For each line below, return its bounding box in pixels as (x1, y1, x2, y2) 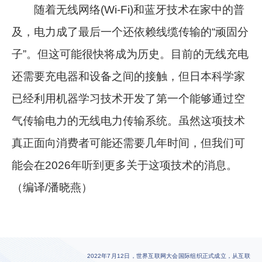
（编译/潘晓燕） (12, 181, 93, 194)
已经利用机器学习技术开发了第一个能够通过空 (12, 92, 246, 105)
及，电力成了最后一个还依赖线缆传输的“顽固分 (12, 25, 249, 38)
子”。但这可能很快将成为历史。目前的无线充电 (12, 47, 249, 60)
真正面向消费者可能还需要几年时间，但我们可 (12, 136, 246, 149)
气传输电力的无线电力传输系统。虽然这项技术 (12, 114, 246, 127)
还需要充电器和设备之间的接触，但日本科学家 (12, 70, 246, 82)
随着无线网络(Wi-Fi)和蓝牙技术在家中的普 (12, 3, 245, 16)
